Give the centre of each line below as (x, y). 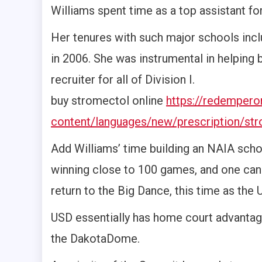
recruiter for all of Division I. (123, 80)
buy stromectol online (108, 101)
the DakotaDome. (95, 239)
